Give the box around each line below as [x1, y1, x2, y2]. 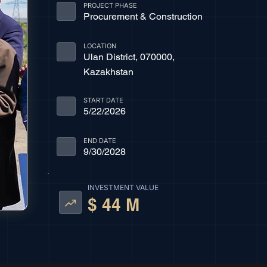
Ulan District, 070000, [83, 51, 175, 63]
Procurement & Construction [83, 11, 203, 22]
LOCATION [83, 42, 116, 50]
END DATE [83, 136, 116, 145]
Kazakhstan [83, 66, 133, 77]
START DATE [83, 96, 123, 104]
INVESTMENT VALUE [88, 183, 159, 192]
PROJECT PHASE [83, 1, 137, 10]
